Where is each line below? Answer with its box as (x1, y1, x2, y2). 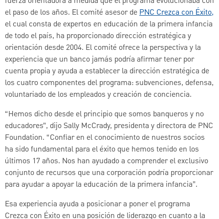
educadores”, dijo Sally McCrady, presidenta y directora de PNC (5, 120, 213, 132)
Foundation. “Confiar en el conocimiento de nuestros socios (5, 131, 205, 144)
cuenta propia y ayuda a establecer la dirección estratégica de (5, 65, 209, 77)
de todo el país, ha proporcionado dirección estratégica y (5, 30, 191, 42)
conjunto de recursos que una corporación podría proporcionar (5, 167, 213, 179)
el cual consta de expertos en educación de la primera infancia (5, 18, 213, 30)
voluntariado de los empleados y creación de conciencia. (5, 88, 192, 101)
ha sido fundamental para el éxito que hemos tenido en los (5, 143, 199, 155)
